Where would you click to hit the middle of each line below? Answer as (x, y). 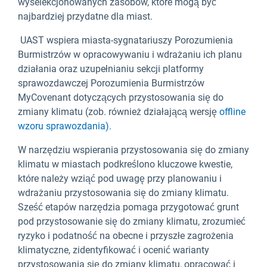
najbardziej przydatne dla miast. (85, 17)
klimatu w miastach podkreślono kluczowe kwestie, (125, 164)
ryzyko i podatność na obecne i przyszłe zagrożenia (126, 236)
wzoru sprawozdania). (65, 126)
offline (232, 112)
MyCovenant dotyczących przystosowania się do (121, 98)
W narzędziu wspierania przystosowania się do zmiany (133, 150)
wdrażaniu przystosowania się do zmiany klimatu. (123, 193)
